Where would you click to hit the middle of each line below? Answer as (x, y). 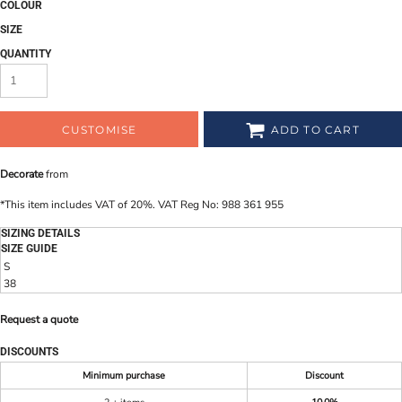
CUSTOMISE (99, 130)
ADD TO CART (315, 130)
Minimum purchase (124, 376)
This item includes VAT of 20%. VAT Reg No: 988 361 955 (144, 205)
